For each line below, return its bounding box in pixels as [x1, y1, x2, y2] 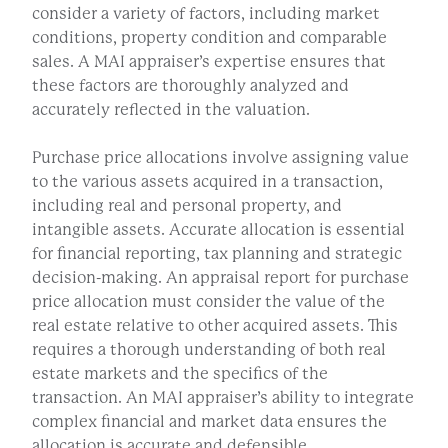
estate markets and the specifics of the [32, 364, 328, 384]
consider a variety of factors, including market [32, 4, 380, 24]
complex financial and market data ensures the [32, 412, 387, 432]
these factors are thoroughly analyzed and [32, 76, 349, 96]
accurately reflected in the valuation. [32, 100, 310, 120]
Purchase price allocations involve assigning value [32, 148, 409, 168]
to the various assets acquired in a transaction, [32, 172, 383, 192]
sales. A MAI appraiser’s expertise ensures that [32, 52, 386, 72]
